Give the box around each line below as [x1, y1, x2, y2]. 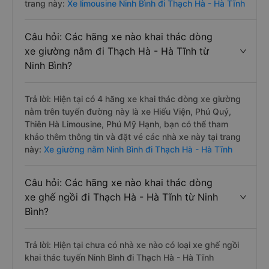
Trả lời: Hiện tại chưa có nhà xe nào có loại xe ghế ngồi [25, 240, 239, 250]
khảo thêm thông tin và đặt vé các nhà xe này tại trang [25, 131, 241, 142]
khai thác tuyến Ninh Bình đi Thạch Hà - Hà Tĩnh [25, 252, 214, 262]
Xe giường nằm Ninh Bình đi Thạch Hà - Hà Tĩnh [41, 144, 232, 154]
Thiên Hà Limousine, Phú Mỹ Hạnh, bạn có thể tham [25, 119, 228, 129]
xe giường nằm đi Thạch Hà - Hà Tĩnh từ [25, 45, 209, 57]
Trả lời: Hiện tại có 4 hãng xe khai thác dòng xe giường [25, 94, 241, 104]
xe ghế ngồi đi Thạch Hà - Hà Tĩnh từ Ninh [25, 191, 218, 203]
